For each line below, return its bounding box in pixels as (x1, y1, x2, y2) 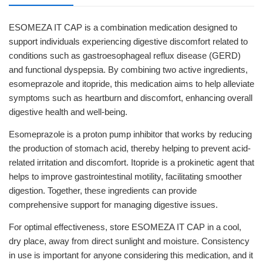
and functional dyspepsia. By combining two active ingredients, (9, 65, 248, 75)
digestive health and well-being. (9, 107, 127, 117)
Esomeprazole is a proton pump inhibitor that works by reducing (9, 129, 252, 139)
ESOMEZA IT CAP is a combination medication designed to (9, 22, 237, 32)
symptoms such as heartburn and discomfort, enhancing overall (9, 93, 252, 103)
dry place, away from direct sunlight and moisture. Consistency (9, 236, 249, 246)
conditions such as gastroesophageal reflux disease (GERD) (9, 50, 241, 60)
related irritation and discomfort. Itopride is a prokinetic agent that (9, 157, 254, 167)
